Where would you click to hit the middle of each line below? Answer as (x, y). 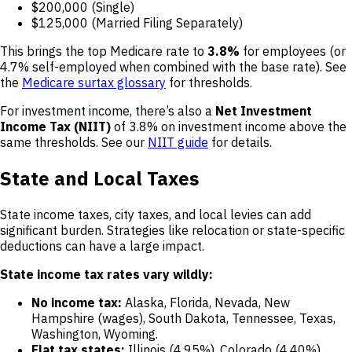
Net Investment (264, 111)
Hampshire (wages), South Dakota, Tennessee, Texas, (183, 318)
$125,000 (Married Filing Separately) (137, 23)
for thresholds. (209, 82)
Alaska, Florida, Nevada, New (206, 302)
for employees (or (293, 51)
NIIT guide (178, 142)
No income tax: (77, 302)
